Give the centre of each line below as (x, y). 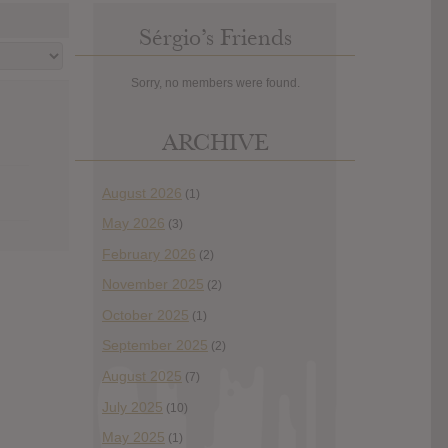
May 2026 (133, 223)
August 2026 (142, 192)
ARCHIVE (215, 142)
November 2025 (153, 284)
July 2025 (132, 406)
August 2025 (142, 376)
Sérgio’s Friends (215, 37)
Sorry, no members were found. (215, 82)
